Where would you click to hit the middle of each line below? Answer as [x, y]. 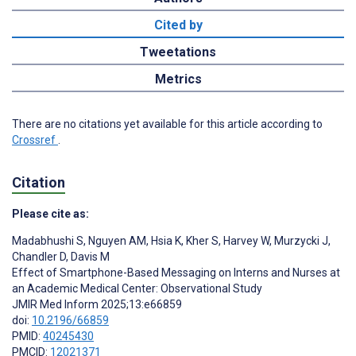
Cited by [178, 25]
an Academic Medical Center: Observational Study [137, 288]
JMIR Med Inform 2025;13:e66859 [97, 304]
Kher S [201, 240]
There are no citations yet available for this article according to [167, 124]
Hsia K [165, 240]
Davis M [89, 256]
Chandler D [39, 256]
